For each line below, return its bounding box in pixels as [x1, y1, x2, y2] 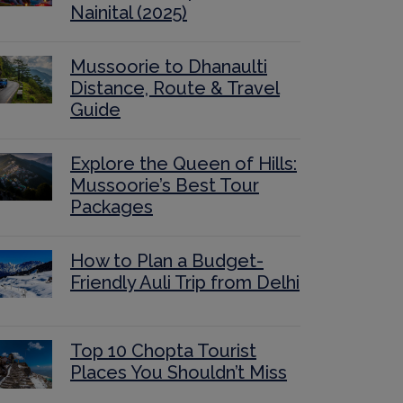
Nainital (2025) [70, 2, 187, 23]
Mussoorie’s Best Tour [70, 175, 259, 196]
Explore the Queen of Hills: [70, 153, 297, 175]
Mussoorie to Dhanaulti [70, 56, 267, 77]
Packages [70, 196, 153, 218]
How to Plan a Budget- [70, 250, 264, 272]
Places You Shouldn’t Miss [70, 362, 287, 384]
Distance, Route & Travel [70, 77, 280, 99]
